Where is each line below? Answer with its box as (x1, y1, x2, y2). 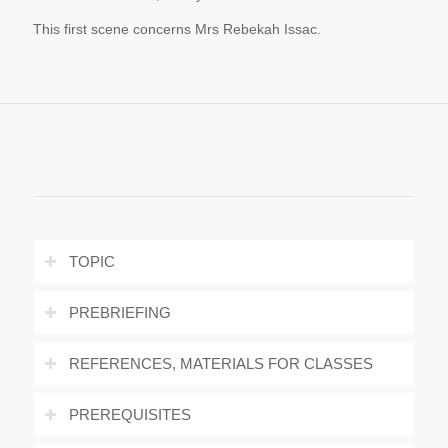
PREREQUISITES (68, 406, 191, 423)
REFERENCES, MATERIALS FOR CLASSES (68, 355, 373, 372)
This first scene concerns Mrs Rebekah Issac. (32, 20, 321, 37)
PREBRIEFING (68, 304, 171, 321)
